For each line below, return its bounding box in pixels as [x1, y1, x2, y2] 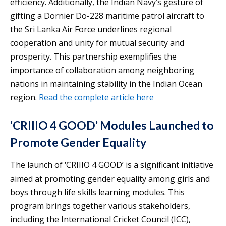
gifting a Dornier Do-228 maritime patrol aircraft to [10, 10, 204, 21]
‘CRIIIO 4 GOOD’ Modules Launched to [10, 118, 214, 132]
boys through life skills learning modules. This [10, 186, 185, 198]
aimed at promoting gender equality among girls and [10, 173, 210, 184]
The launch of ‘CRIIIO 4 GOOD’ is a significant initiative [10, 159, 213, 171]
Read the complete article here [39, 91, 154, 103]
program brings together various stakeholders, [10, 200, 190, 211]
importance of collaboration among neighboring [10, 64, 194, 76]
